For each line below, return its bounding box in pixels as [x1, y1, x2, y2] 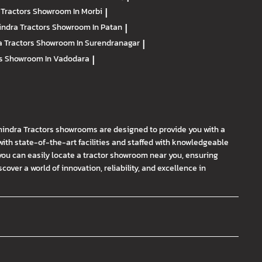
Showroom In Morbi [33, 5, 102, 18]
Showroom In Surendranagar [36, 36, 140, 50]
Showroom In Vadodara [5, 52, 89, 65]
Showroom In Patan [52, 20, 122, 34]
